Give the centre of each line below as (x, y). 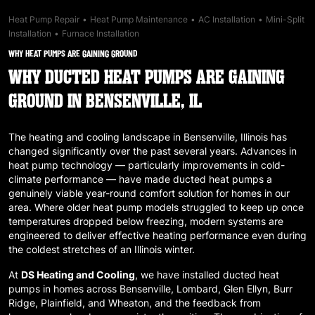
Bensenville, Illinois (226, 136)
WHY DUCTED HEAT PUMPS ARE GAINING (147, 77)
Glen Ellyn (246, 288)
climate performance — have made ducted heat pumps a (140, 179)
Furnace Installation (101, 33)
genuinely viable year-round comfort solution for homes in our (149, 193)
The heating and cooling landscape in (96, 136)
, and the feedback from (205, 302)
